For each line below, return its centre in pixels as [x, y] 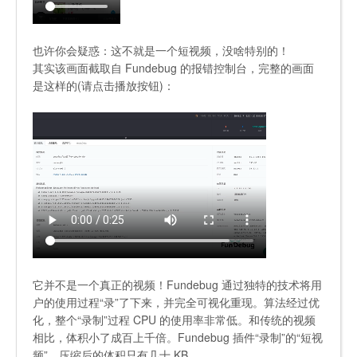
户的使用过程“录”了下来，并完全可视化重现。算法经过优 [176, 302]
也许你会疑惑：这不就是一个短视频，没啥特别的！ [161, 51]
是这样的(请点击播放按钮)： [104, 86]
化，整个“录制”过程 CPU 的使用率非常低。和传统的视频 [174, 320]
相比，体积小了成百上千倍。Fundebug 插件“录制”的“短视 [178, 337]
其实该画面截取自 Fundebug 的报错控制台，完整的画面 [173, 68]
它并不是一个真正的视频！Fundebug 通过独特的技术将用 [177, 285]
